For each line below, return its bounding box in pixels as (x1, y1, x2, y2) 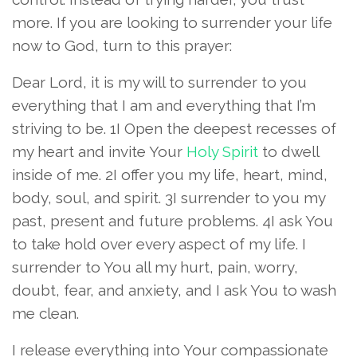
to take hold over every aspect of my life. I (12, 234, 306, 253)
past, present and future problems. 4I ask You (12, 211, 333, 229)
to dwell (258, 142, 319, 160)
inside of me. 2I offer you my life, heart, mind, (12, 165, 328, 183)
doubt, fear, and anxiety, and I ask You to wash (12, 280, 336, 299)
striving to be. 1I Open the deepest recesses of (12, 119, 336, 137)
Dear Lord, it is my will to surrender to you (12, 73, 307, 91)
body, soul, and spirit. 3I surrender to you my (12, 188, 325, 206)
